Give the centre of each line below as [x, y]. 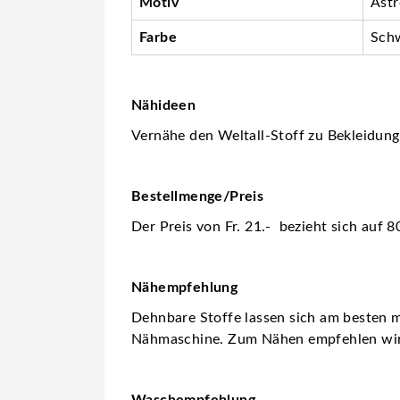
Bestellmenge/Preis [198, 196]
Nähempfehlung [185, 287]
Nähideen [164, 105]
